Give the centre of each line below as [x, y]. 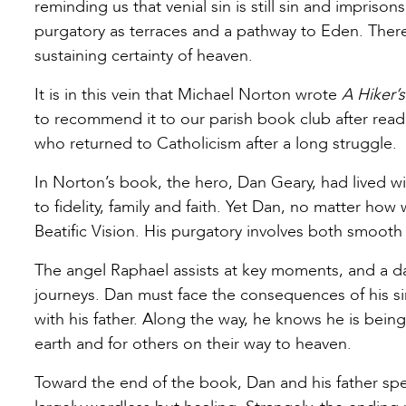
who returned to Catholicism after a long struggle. [216, 143]
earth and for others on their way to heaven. [193, 343]
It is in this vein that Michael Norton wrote [188, 94]
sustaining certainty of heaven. [144, 55]
